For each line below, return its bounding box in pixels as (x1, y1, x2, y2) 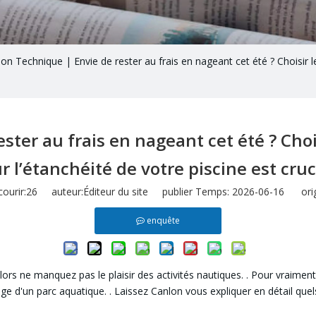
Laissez (114, 284, 151, 298)
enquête (147, 214, 180, 226)
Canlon (151, 284, 186, 298)
